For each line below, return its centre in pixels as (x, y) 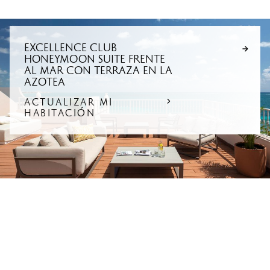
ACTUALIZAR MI (69, 102)
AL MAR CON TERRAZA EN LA (98, 71)
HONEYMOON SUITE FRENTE (95, 59)
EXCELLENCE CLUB (71, 48)
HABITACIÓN (60, 113)
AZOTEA (45, 82)
